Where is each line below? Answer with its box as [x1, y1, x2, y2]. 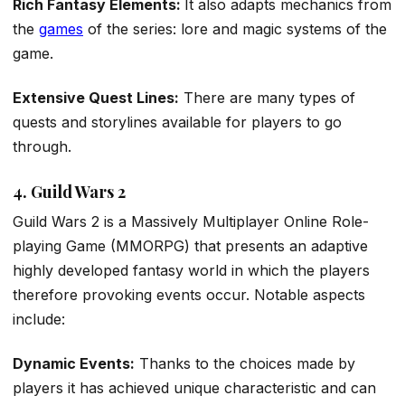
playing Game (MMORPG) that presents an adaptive [13, 236, 368, 255]
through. [13, 137, 71, 156]
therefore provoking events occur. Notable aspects [13, 285, 365, 304]
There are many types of [179, 89, 355, 108]
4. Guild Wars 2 [13, 180, 126, 202]
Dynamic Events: [13, 353, 135, 372]
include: [13, 309, 65, 328]
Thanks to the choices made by [135, 353, 355, 372]
